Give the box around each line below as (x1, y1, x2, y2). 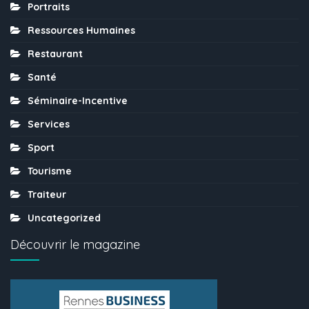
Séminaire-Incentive (28, 94, 128, 108)
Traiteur (28, 188, 66, 201)
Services (28, 118, 70, 131)
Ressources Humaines (28, 24, 135, 37)
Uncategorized (28, 212, 101, 225)
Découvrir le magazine (10, 236, 140, 252)
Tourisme (28, 165, 72, 178)
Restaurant (28, 48, 83, 61)
